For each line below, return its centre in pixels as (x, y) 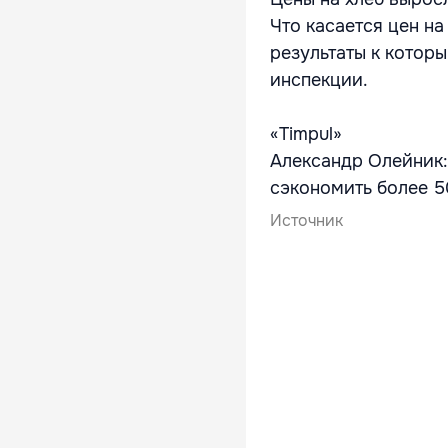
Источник (306, 220)
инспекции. (319, 80)
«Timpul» (306, 134)
